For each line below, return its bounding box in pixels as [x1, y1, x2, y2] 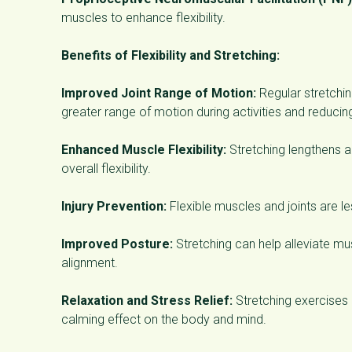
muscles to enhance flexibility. [61, 9, 225, 25]
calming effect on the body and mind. [61, 311, 266, 327]
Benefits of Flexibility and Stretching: [61, 47, 280, 63]
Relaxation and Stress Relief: [61, 292, 233, 308]
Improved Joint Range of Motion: [61, 85, 256, 101]
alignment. [61, 255, 118, 270]
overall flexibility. [61, 160, 151, 176]
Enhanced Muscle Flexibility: [61, 141, 226, 157]
